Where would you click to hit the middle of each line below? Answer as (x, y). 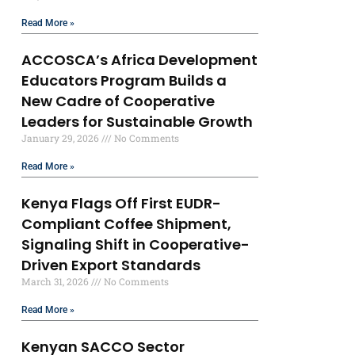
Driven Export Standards (111, 265)
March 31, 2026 (57, 282)
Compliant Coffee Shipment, (127, 224)
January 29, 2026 (62, 138)
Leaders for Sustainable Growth (137, 122)
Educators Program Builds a (124, 81)
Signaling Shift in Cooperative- (136, 245)
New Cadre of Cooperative (118, 101)
